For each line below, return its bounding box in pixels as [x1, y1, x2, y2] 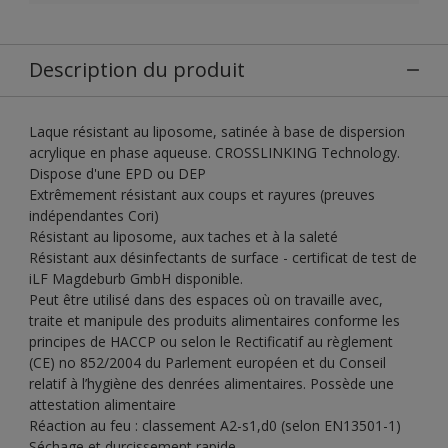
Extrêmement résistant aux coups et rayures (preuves [29, 184, 375, 204]
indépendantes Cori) [29, 205, 159, 225]
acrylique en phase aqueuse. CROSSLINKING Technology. [29, 142, 400, 162]
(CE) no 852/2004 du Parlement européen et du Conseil [29, 352, 386, 372]
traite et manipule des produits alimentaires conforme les [29, 310, 400, 330]
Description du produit [29, 55, 245, 83]
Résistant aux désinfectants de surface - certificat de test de [29, 247, 417, 267]
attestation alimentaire [29, 394, 176, 414]
